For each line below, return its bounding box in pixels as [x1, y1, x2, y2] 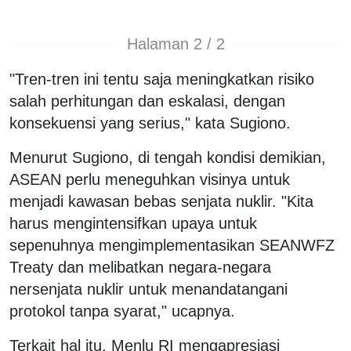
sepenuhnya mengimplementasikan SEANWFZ [9, 236, 335, 254]
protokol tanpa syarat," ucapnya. [9, 302, 235, 320]
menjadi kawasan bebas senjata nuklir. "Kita [9, 192, 313, 210]
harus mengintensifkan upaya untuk [9, 214, 257, 232]
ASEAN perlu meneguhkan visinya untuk [9, 170, 290, 188]
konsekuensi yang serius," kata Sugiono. [9, 114, 291, 132]
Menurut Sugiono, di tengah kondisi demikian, [9, 148, 326, 166]
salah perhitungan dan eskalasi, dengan [9, 92, 285, 110]
